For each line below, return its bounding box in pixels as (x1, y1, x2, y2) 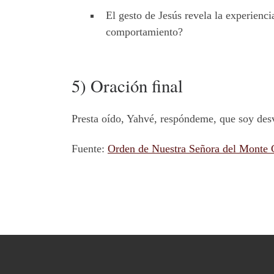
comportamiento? (106, 26, 183, 39)
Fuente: (72, 143, 108, 155)
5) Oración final (72, 74, 183, 98)
